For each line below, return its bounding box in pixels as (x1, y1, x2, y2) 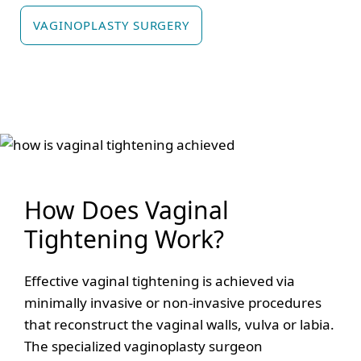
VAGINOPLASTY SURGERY (33, 16, 189, 33)
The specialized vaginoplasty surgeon (24, 336, 263, 355)
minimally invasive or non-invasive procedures (24, 293, 322, 312)
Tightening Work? (24, 222, 224, 255)
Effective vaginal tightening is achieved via (24, 271, 295, 290)
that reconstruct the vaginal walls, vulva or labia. (24, 314, 334, 334)
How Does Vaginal (24, 193, 229, 226)
